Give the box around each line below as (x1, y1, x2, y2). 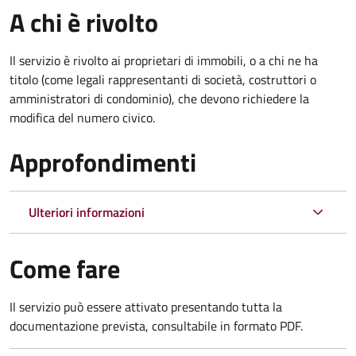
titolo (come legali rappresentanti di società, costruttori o (10, 69, 316, 89)
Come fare (10, 249, 120, 288)
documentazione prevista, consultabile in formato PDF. (10, 315, 303, 335)
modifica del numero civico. (10, 107, 155, 127)
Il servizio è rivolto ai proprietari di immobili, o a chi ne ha (10, 50, 318, 70)
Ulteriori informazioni (29, 202, 145, 222)
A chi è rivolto (10, 2, 158, 41)
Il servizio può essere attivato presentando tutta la (10, 296, 282, 316)
